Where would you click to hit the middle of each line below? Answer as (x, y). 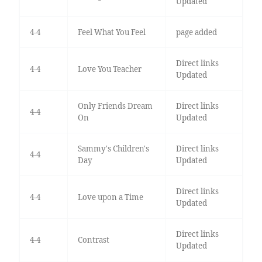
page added (196, 32)
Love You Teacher (109, 69)
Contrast (93, 240)
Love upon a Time (110, 197)
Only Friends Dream (115, 106)
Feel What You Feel (111, 32)
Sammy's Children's (113, 149)
